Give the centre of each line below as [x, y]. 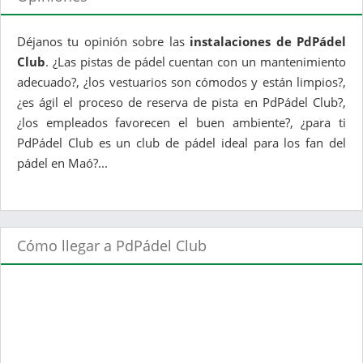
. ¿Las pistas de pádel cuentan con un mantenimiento [196, 62]
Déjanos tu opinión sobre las [104, 41]
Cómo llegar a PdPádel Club [112, 246]
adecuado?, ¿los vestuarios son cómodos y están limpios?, [181, 82]
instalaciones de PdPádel [268, 41]
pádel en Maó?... [62, 163]
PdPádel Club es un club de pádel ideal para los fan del [181, 143]
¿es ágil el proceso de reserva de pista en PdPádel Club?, [181, 102]
